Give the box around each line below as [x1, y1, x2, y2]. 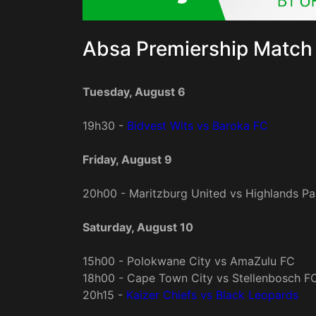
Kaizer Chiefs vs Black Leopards [126, 288, 298, 303]
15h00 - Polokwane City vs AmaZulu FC [83, 254, 295, 269]
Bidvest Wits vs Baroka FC [127, 119, 272, 133]
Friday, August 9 [83, 152, 172, 167]
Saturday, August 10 [83, 220, 193, 235]
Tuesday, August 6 [83, 85, 186, 99]
